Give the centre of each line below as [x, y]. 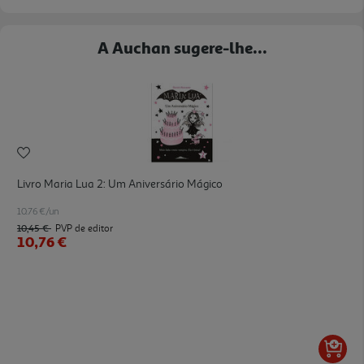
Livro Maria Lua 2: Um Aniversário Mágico [120, 184]
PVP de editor [84, 228]
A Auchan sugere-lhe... [182, 47]
